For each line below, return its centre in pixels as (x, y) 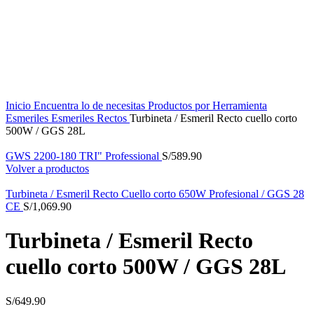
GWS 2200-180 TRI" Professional (84, 156)
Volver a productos (47, 169)
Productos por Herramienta (207, 105)
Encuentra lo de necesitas (91, 105)
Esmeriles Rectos (90, 118)
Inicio (20, 105)
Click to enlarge (41, 42)
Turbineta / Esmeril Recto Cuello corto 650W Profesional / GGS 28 (155, 194)
